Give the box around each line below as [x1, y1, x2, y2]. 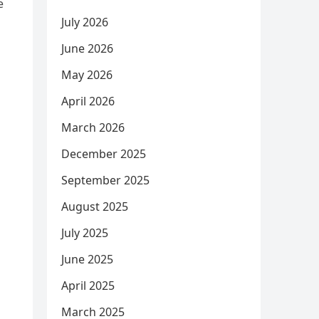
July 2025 [61, 225, 108, 241]
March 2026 [61, 120, 125, 135]
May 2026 [61, 67, 113, 83]
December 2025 [61, 146, 146, 162]
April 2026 [61, 93, 115, 109]
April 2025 [61, 278, 115, 293]
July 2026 [61, 14, 108, 30]
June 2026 [61, 41, 113, 56]
